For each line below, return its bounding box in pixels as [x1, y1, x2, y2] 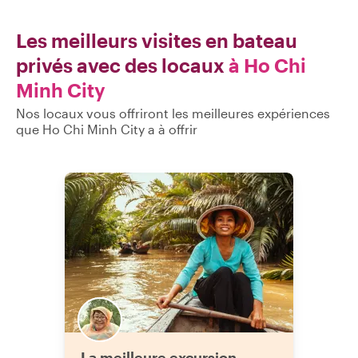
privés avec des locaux [16, 54, 225, 77]
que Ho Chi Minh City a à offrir [16, 121, 197, 137]
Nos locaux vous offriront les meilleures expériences [16, 105, 330, 121]
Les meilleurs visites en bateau [16, 29, 297, 52]
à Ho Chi [229, 54, 306, 77]
